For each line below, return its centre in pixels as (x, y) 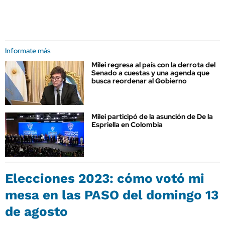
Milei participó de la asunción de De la (152, 117)
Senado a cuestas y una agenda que (150, 73)
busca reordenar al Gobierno (139, 81)
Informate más (28, 50)
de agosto (36, 212)
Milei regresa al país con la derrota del (153, 65)
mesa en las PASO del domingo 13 (112, 195)
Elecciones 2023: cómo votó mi (105, 179)
